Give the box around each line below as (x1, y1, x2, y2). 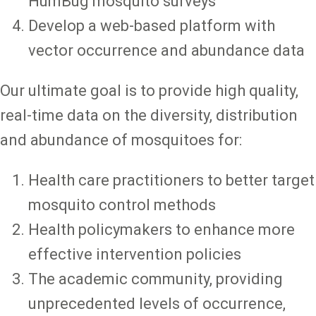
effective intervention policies (28, 245, 245, 264)
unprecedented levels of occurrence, (28, 295, 286, 313)
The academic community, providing (28, 270, 283, 288)
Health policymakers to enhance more (28, 221, 295, 239)
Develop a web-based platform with (28, 17, 275, 35)
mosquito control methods (28, 196, 216, 214)
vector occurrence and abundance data (28, 42, 305, 60)
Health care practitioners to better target (28, 171, 315, 190)
